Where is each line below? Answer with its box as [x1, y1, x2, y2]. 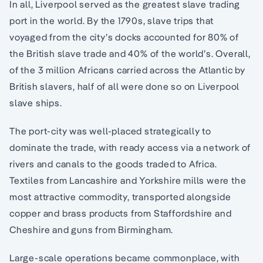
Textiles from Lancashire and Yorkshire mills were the [9, 174, 247, 187]
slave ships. [9, 97, 62, 109]
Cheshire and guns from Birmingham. [9, 224, 174, 236]
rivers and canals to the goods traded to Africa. [9, 158, 217, 170]
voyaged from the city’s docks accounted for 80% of [9, 31, 239, 43]
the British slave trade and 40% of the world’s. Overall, [9, 48, 251, 60]
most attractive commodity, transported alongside [9, 191, 231, 203]
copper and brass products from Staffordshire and [9, 207, 232, 220]
